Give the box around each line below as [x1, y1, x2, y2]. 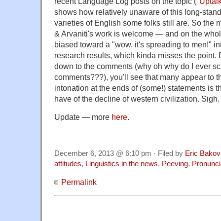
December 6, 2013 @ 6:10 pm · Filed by [54, 149, 185, 157]
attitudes [54, 159, 81, 168]
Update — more [54, 112, 111, 121]
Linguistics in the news [85, 159, 158, 168]
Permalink [61, 177, 97, 186]
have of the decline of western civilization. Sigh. [54, 94, 220, 103]
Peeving [162, 159, 188, 168]
